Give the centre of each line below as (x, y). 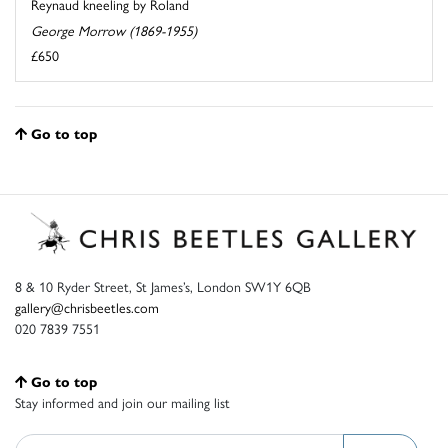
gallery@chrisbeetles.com (87, 307)
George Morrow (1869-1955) (114, 29)
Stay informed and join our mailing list (122, 402)
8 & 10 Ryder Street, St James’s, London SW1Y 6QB (163, 286)
